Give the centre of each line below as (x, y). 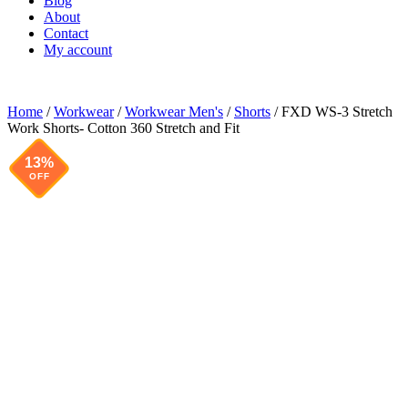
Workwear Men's (174, 111)
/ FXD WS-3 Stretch (331, 111)
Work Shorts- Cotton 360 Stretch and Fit (123, 127)
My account (78, 49)
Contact (66, 33)
